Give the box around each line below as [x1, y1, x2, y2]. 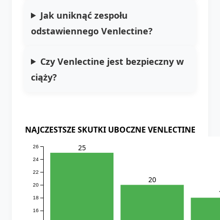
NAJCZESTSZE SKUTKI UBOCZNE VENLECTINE [25, 124, 195, 135]
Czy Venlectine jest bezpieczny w [40, 55, 184, 67]
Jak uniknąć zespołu [40, 9, 128, 21]
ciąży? [31, 71, 57, 83]
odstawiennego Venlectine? [31, 25, 153, 37]
